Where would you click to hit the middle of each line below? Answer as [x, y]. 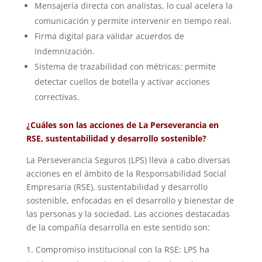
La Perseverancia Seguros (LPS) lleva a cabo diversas [128, 160]
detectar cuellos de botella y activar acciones [122, 82]
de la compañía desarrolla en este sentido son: [118, 227]
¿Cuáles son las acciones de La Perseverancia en [122, 125]
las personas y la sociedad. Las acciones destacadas [128, 214]
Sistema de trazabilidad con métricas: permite [125, 67]
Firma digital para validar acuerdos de [109, 36]
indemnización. [64, 51]
